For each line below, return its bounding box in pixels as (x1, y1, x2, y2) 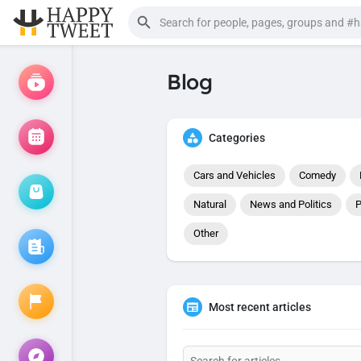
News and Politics (250, 198, 332, 210)
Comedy (299, 169, 336, 181)
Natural (193, 198, 226, 210)
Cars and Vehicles (193, 169, 276, 181)
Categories (209, 131, 265, 144)
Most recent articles (209, 301, 311, 313)
